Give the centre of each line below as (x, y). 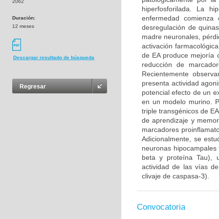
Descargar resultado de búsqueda (54, 58)
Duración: (24, 18)
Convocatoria (161, 207)
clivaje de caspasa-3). (175, 176)
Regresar (33, 87)
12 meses (23, 26)
